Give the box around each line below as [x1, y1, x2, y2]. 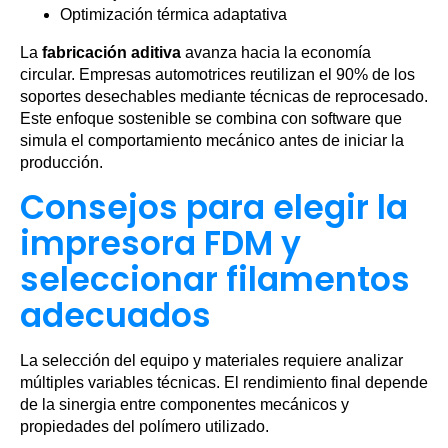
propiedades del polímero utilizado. [20, 418, 269, 436]
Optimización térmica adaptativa [60, 6, 287, 24]
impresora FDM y [20, 220, 301, 268]
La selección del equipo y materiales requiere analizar [20, 352, 403, 370]
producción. [20, 154, 103, 172]
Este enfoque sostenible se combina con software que [20, 110, 402, 128]
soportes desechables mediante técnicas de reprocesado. [20, 88, 428, 106]
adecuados [20, 292, 211, 340]
